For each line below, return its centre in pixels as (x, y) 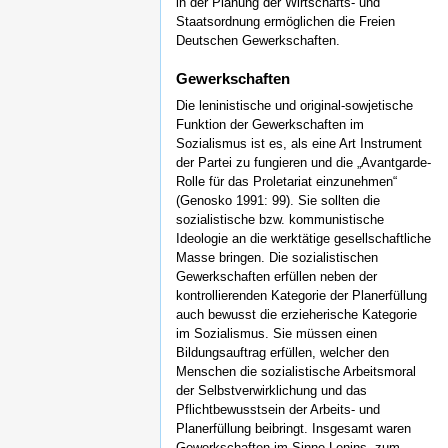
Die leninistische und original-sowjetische (294, 106)
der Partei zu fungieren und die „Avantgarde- (303, 163)
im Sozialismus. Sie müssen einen (276, 334)
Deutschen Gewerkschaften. (258, 40)
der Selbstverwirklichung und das (271, 391)
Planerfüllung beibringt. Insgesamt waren (293, 429)
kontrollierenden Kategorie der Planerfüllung (301, 296)
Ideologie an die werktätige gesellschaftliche (303, 239)
